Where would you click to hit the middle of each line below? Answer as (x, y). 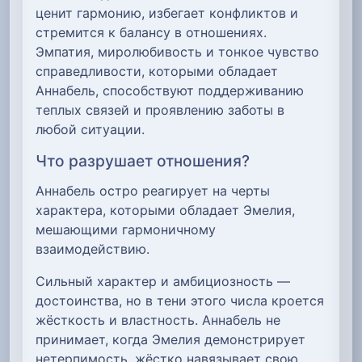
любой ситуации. (90, 129)
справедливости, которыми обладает (157, 71)
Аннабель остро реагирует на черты (153, 190)
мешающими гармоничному (126, 229)
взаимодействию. (93, 248)
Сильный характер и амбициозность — (163, 281)
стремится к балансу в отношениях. (151, 32)
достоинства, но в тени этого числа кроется (180, 300)
